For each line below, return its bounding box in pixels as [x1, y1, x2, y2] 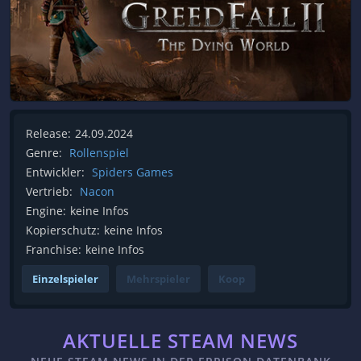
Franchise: [26, 242, 81, 258]
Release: [26, 126, 71, 142]
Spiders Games [92, 164, 173, 180]
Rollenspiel [69, 145, 129, 161]
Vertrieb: [26, 184, 73, 200]
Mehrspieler [127, 272, 190, 287]
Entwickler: [26, 164, 85, 180]
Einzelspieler [32, 272, 98, 287]
